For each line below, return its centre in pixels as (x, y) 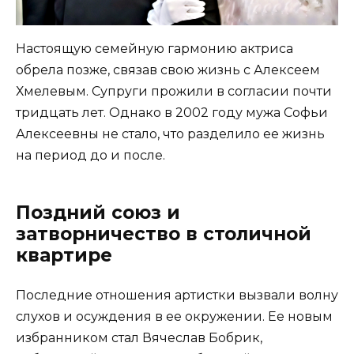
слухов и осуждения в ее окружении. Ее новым (174, 316)
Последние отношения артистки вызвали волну (177, 295)
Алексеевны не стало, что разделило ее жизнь (170, 134)
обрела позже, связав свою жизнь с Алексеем (168, 70)
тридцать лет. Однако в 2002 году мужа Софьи (172, 112)
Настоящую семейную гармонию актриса (154, 48)
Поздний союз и (98, 212)
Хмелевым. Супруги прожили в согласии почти (174, 91)
